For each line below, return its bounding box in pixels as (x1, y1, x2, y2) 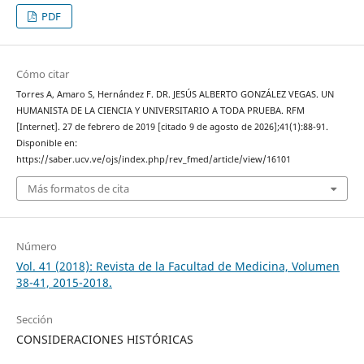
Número (15, 238, 57, 253)
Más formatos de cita (27, 180, 129, 196)
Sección (15, 311, 53, 327)
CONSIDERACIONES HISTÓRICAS (15, 331, 193, 347)
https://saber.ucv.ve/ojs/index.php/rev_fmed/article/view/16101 (15, 154, 291, 166)
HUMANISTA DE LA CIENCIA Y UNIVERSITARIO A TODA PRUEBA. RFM (15, 105, 305, 117)
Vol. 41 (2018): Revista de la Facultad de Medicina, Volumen (15, 258, 340, 274)
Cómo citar (15, 67, 69, 82)
